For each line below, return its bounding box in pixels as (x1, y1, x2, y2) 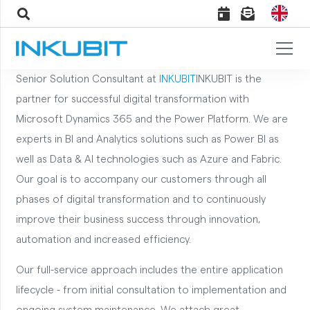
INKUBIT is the (195, 74, 262, 84)
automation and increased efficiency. (15, 235, 191, 245)
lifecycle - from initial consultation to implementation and (15, 285, 286, 295)
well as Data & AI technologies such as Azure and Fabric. (15, 154, 282, 165)
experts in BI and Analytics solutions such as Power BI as (15, 134, 279, 145)
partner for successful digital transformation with (15, 94, 249, 104)
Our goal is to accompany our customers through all (15, 174, 266, 185)
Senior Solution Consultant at (15, 74, 159, 84)
